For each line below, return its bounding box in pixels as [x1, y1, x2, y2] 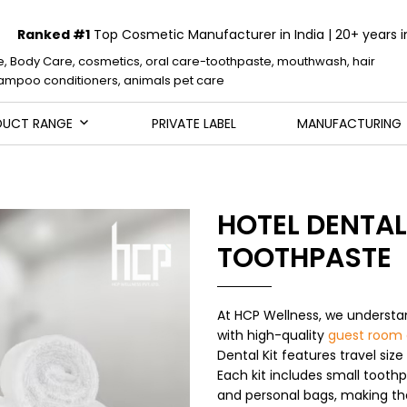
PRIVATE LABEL [151, 114, 236, 133]
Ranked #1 [16, 25, 90, 44]
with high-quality [217, 326, 328, 344]
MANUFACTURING [297, 114, 402, 133]
